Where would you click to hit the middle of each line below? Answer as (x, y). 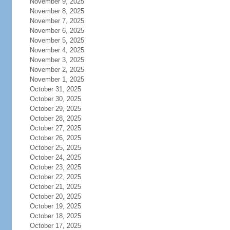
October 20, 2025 (55, 196)
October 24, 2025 (55, 157)
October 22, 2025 (55, 177)
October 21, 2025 (55, 187)
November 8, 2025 (57, 11)
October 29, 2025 (55, 109)
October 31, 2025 (55, 89)
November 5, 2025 (57, 40)
